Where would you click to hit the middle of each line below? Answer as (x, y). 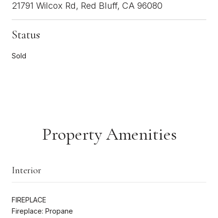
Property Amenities (109, 134)
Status (26, 35)
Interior (27, 170)
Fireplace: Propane (42, 211)
